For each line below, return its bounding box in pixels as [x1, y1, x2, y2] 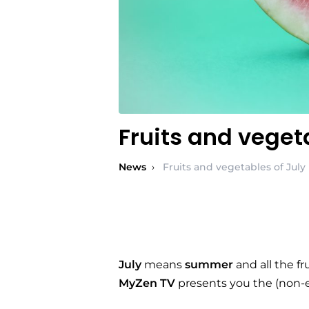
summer [185, 257, 233, 271]
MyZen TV [119, 276, 175, 290]
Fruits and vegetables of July [163, 160, 306, 173]
